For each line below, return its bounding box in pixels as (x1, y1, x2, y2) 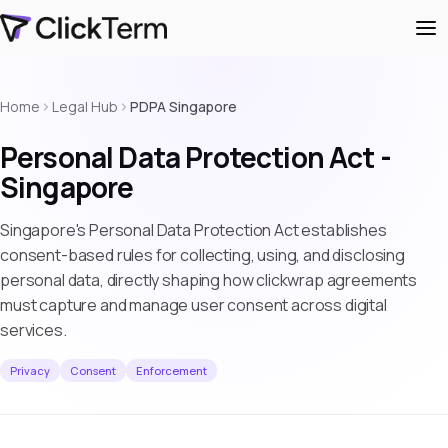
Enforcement (136, 363, 207, 378)
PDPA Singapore (130, 97, 237, 116)
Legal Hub (52, 97, 118, 116)
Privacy (10, 363, 50, 378)
